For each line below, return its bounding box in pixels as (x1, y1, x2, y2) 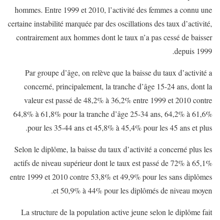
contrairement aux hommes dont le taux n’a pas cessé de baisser (16, 31, 212, 42)
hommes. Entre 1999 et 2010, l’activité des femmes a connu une (15, 4, 212, 15)
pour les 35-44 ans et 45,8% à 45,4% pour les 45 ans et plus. (27, 122, 212, 133)
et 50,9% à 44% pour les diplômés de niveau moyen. (53, 185, 212, 195)
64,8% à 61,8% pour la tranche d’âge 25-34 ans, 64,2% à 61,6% (13, 108, 212, 119)
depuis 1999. (174, 45, 212, 56)
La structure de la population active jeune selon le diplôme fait (21, 206, 212, 217)
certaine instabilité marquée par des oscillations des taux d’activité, (8, 18, 212, 28)
